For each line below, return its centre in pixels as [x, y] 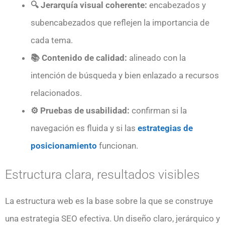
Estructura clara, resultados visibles [102, 175]
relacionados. [56, 93]
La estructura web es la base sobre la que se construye [109, 201]
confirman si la [158, 110]
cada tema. [52, 40]
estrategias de [165, 128]
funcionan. [118, 145]
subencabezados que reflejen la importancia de [120, 22]
